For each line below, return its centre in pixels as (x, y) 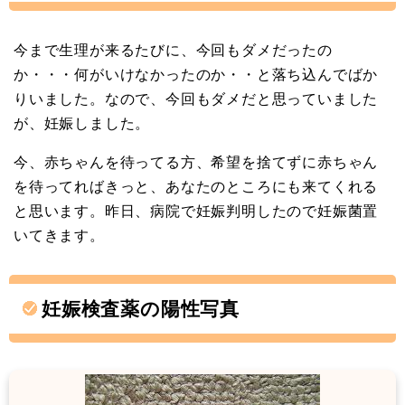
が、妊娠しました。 (82, 122)
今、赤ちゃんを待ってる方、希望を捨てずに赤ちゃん (196, 161)
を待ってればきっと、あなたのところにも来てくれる (196, 186)
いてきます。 (59, 235)
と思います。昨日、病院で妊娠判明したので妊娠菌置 (196, 210)
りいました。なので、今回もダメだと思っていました (196, 98)
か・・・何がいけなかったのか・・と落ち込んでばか (196, 74)
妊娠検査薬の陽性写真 (141, 308)
